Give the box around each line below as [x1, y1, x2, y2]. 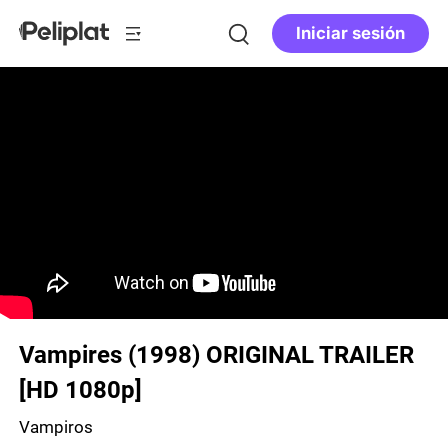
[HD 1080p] [19, 376, 143, 404]
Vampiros [19, 416, 94, 437]
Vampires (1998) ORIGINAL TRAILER [19, 341, 415, 369]
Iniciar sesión [296, 23, 405, 44]
